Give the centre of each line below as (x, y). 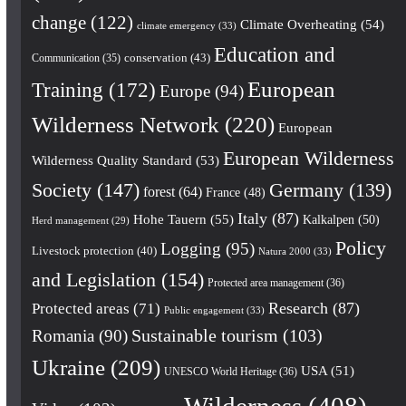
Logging (190, 248)
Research (298, 308)
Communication (65, 58)
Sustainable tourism (204, 335)
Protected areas (80, 308)
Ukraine (68, 367)
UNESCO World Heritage (220, 371)
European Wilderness (308, 158)
